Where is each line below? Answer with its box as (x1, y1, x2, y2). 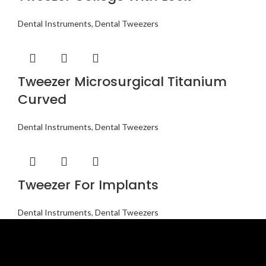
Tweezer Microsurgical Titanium (18, 72, 227, 91)
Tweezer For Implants (18, 176, 159, 195)
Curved (18, 90, 66, 109)
